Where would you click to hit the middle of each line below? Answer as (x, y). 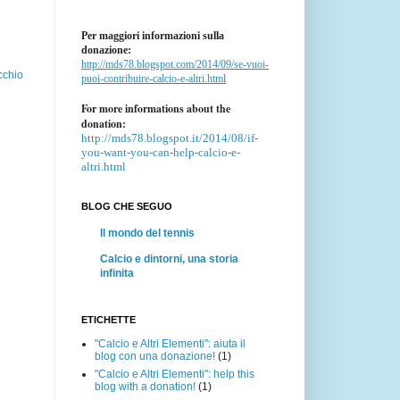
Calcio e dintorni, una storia (169, 258)
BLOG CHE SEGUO (127, 206)
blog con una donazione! (155, 356)
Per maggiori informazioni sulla (153, 35)
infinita (117, 273)
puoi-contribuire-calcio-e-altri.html (154, 78)
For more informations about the (156, 108)
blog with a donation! (145, 386)
